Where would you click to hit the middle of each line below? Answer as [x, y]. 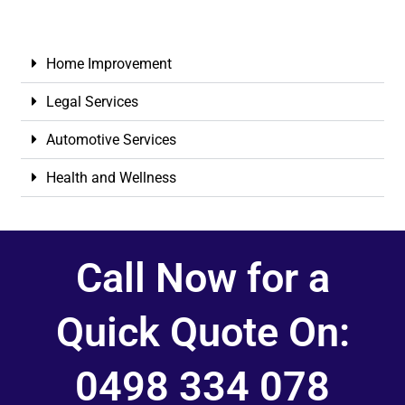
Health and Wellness [112, 177]
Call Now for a [202, 278]
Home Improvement [109, 63]
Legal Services [93, 101]
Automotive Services [112, 139]
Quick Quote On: [202, 332]
